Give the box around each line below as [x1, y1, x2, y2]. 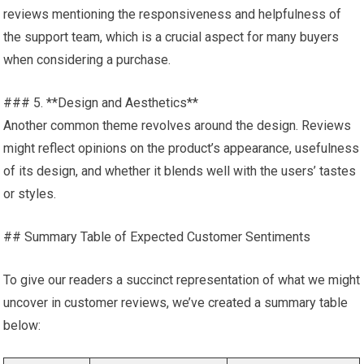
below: [3, 318, 41, 333]
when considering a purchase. [3, 52, 171, 67]
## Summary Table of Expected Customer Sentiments [3, 229, 311, 245]
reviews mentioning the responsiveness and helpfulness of [3, 6, 342, 22]
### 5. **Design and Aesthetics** [3, 95, 199, 110]
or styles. [3, 186, 57, 201]
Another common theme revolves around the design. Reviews [3, 118, 352, 133]
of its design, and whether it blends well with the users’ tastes [3, 163, 357, 179]
